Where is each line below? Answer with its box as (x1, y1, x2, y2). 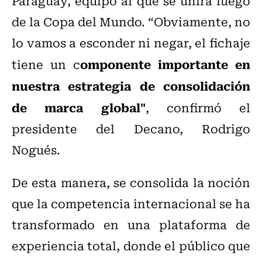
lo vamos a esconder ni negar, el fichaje (12, 33, 250, 52)
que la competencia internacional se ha (12, 194, 250, 213)
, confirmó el (145, 98, 250, 117)
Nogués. (12, 140, 60, 159)
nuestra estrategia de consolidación (12, 76, 250, 95)
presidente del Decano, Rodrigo (12, 119, 250, 138)
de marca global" (12, 98, 146, 117)
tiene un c (12, 55, 80, 74)
